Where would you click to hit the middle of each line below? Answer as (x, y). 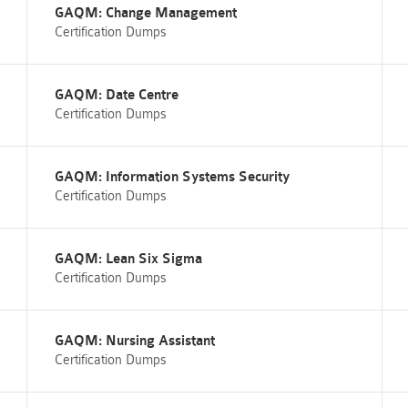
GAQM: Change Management (145, 13)
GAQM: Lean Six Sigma (128, 259)
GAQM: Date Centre (116, 95)
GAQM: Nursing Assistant (134, 341)
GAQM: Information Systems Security (172, 177)
